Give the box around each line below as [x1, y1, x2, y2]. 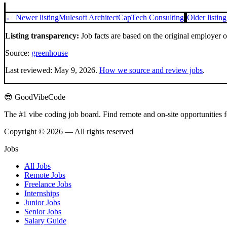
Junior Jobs [24, 198, 60, 207]
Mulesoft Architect [59, 13, 118, 22]
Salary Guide [24, 216, 66, 225]
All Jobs [24, 162, 51, 171]
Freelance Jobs [24, 180, 71, 189]
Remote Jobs [24, 171, 65, 180]
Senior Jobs [24, 207, 61, 216]
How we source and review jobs [99, 66, 203, 75]
